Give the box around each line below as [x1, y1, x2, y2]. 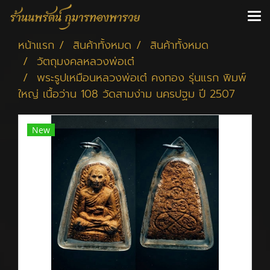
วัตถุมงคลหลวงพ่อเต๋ [37, 53, 134, 70]
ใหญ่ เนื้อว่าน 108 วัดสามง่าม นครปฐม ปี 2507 [18, 86, 235, 102]
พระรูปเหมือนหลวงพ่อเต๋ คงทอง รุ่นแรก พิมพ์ [37, 69, 246, 86]
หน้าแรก [18, 37, 54, 54]
